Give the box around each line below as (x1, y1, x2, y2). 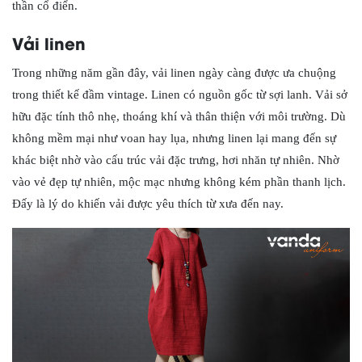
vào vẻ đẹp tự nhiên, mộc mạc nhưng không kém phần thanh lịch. (12, 175, 346, 188)
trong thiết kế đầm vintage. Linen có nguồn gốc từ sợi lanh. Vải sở (12, 87, 347, 101)
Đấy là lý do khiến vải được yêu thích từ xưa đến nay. (12, 196, 284, 210)
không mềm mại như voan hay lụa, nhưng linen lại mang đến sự (12, 131, 336, 145)
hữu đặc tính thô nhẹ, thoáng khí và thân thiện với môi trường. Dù (12, 109, 346, 123)
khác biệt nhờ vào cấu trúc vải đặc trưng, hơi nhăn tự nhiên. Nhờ (12, 153, 339, 166)
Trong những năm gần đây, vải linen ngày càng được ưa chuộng (12, 65, 336, 79)
